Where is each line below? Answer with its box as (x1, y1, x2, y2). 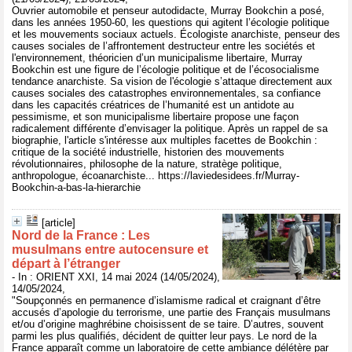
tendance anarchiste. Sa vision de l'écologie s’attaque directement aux (12, 75, 332, 87)
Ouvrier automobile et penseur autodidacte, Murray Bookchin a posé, (12, 5, 324, 16)
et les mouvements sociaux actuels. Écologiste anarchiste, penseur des (12, 28, 340, 40)
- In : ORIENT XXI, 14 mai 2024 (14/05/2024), (12, 271, 220, 283)
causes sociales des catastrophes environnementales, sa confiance (12, 87, 321, 99)
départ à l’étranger (12, 257, 120, 270)
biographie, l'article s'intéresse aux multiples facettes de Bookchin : (12, 134, 317, 146)
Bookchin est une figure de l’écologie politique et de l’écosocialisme (12, 64, 319, 75)
